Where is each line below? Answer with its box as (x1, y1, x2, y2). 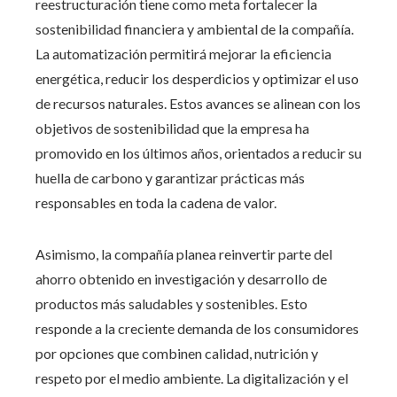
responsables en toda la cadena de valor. (35, 193, 276, 211)
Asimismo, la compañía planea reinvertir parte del (35, 245, 332, 262)
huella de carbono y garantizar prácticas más (35, 168, 305, 186)
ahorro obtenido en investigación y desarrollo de (35, 269, 327, 287)
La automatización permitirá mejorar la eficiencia (35, 44, 331, 62)
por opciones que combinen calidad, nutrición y (35, 344, 318, 362)
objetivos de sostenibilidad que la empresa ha (35, 119, 309, 136)
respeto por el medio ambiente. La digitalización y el (35, 369, 348, 386)
